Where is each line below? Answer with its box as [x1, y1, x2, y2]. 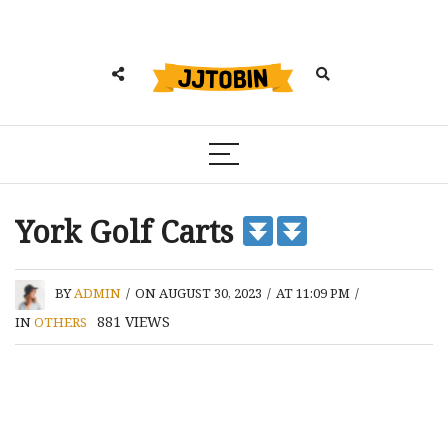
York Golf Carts [15, 210, 241, 252]
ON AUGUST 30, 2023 [135, 284, 262, 303]
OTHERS [34, 312, 87, 331]
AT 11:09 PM [276, 284, 350, 303]
